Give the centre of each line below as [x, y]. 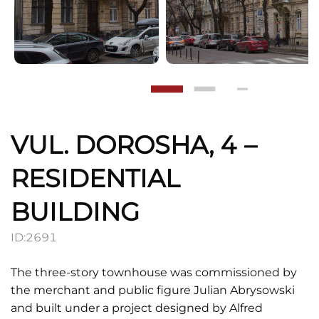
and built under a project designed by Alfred [137, 308]
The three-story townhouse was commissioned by [154, 272]
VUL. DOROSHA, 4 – [134, 145]
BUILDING [75, 212]
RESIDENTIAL [95, 178]
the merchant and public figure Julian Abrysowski [153, 290]
